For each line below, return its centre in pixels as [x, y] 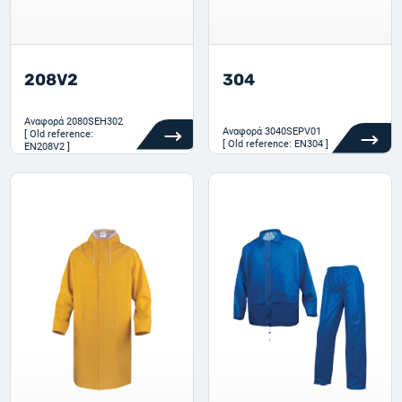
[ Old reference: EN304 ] [275, 144]
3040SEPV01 [293, 131]
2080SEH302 [95, 122]
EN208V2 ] [48, 147]
